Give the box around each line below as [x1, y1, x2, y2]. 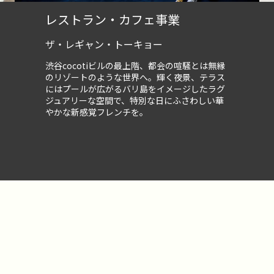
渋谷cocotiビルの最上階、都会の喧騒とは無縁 [45, 59, 225, 72]
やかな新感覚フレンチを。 [45, 106, 148, 118]
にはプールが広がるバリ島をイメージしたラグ [45, 83, 225, 95]
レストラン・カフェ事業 [45, 10, 180, 28]
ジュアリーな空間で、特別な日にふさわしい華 [45, 94, 224, 106]
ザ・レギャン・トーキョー [45, 37, 163, 51]
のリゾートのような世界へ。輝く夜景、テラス [45, 71, 225, 83]
